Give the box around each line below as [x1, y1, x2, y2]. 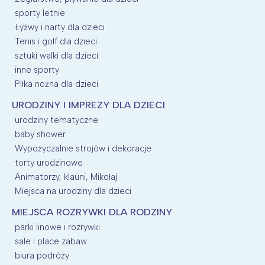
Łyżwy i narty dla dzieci [15, 21, 105, 33]
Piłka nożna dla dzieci [15, 78, 98, 89]
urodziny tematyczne [15, 114, 98, 125]
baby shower [15, 128, 66, 140]
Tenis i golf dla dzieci [15, 35, 97, 47]
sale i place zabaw [15, 235, 87, 247]
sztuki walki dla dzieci [15, 50, 98, 61]
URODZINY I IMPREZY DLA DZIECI [12, 99, 165, 111]
